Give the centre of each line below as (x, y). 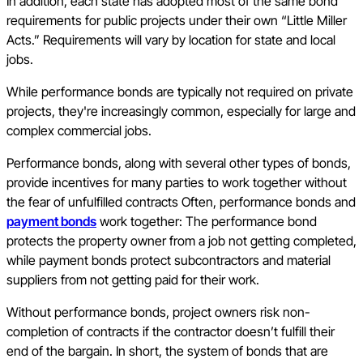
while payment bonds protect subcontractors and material (169, 261)
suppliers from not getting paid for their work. (135, 280)
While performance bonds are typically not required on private (180, 92)
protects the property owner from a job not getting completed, (181, 241)
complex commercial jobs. (79, 131)
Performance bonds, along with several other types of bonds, (179, 163)
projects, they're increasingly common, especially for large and (181, 111)
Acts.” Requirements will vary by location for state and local (171, 40)
